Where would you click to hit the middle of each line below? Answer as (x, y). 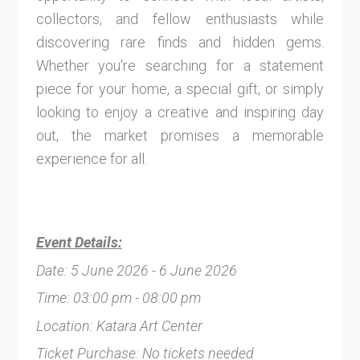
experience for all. (91, 159)
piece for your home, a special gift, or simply (180, 89)
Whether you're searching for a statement (180, 66)
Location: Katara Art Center (119, 325)
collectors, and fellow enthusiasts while (180, 19)
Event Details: (79, 243)
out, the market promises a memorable (180, 136)
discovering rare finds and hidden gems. (180, 43)
